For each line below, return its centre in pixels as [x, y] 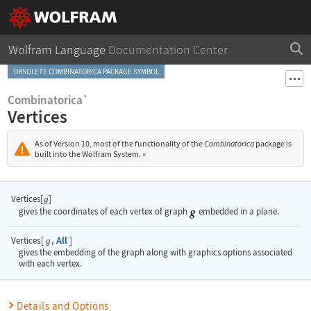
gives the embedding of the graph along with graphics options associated [155, 253]
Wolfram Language [57, 50]
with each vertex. [50, 264]
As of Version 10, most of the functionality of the [119, 143]
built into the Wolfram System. [89, 154]
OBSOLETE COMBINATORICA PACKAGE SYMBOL [86, 72]
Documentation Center [167, 50]
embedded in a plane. [237, 211]
